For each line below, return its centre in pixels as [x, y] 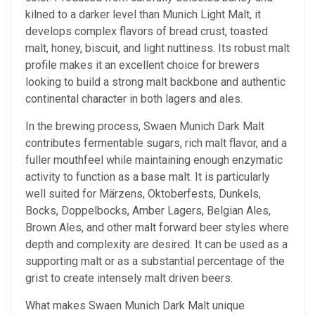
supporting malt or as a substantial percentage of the [155, 262]
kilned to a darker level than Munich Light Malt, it [143, 15]
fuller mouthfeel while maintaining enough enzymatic [154, 160]
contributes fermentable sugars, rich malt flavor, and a [156, 143]
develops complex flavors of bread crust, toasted [147, 32]
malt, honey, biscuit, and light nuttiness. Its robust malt [157, 49]
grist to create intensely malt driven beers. [129, 278]
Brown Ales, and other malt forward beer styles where [157, 228]
